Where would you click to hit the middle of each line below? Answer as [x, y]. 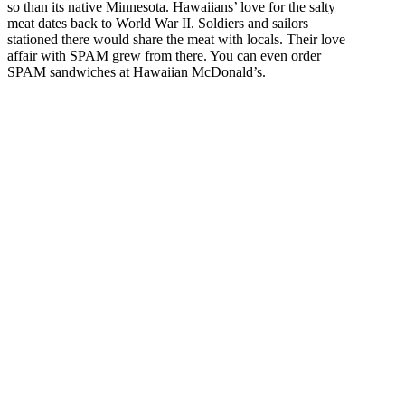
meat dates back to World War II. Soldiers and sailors [158, 24]
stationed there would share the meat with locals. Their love [176, 40]
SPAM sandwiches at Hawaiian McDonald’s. [137, 72]
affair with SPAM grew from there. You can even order [164, 56]
